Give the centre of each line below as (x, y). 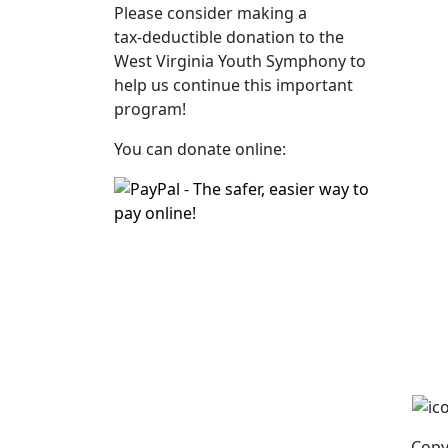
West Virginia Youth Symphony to (240, 60)
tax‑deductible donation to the (229, 36)
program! (150, 108)
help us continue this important (233, 84)
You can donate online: (200, 148)
